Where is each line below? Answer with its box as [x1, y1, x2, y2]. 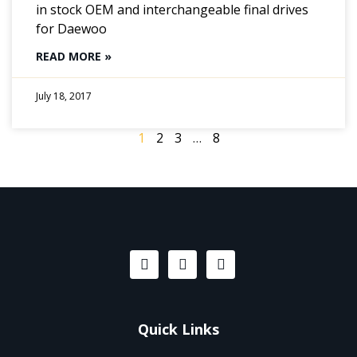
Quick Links [138, 319, 219, 339]
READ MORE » [36, 48, 112, 64]
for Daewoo [36, 19, 107, 37]
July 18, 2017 [36, 88, 92, 103]
